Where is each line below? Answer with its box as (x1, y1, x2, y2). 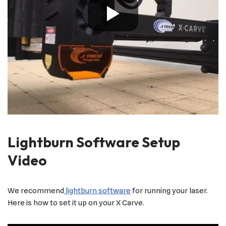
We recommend (8, 186, 64, 196)
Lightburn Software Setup (8, 133, 180, 151)
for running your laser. (131, 186, 209, 196)
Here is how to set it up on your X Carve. (8, 198, 144, 208)
